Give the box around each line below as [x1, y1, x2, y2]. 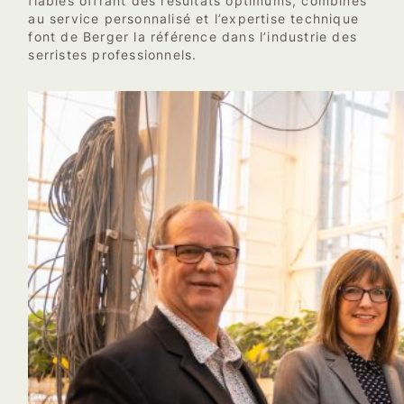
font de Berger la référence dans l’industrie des [28, 29, 357, 44]
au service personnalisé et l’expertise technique [28, 11, 359, 26]
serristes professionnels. [28, 47, 197, 62]
